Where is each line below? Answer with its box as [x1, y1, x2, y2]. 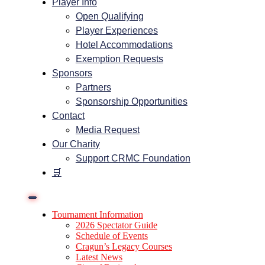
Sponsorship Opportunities [75, 96, 188, 106]
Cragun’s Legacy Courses [75, 241, 172, 251]
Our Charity [51, 139, 100, 149]
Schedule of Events [75, 231, 148, 241]
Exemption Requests [75, 54, 163, 64]
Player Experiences [75, 25, 158, 35]
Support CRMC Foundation [75, 153, 190, 163]
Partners [75, 82, 111, 92]
